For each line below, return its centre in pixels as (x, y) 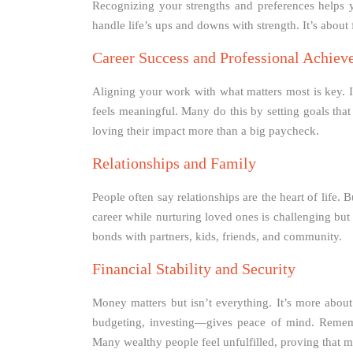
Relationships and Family (174, 163)
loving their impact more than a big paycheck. (206, 130)
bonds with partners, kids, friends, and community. (217, 236)
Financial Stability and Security (194, 268)
